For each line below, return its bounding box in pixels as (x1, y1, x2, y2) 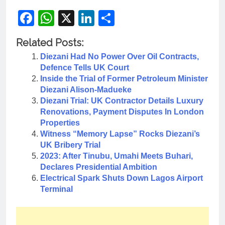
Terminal (40, 184, 73, 193)
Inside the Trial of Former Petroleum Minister (40, 74, 208, 83)
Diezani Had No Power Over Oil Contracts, (40, 52, 199, 61)
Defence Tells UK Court (40, 63, 129, 72)
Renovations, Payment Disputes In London (40, 107, 204, 116)
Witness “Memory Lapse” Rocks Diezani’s (40, 129, 200, 138)
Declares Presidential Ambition (40, 162, 157, 171)
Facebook (34, 9, 105, 27)
